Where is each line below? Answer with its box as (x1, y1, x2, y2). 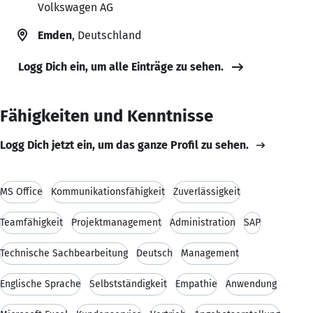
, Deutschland (72, 28, 141, 42)
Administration (170, 216, 235, 228)
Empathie (175, 277, 217, 290)
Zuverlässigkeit (173, 185, 240, 198)
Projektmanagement (71, 216, 161, 228)
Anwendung (226, 277, 277, 290)
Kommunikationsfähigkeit (51, 185, 165, 198)
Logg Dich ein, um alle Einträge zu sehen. (18, 59, 224, 73)
